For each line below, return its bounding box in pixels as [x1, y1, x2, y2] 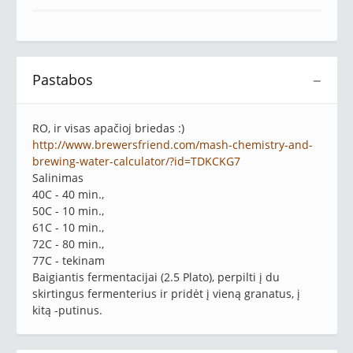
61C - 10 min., [32, 219, 104, 235]
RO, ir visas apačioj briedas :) [32, 120, 184, 136]
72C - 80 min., [32, 236, 104, 251]
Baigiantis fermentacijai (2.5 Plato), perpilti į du [32, 269, 280, 284]
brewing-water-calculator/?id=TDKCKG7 [32, 153, 240, 169]
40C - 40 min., [32, 186, 104, 202]
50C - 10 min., [32, 203, 104, 218]
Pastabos [32, 69, 93, 89]
